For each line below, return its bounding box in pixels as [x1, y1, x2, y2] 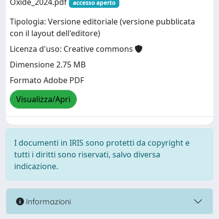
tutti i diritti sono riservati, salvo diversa [14, 149, 160, 160]
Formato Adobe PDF [10, 75, 84, 86]
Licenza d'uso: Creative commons [10, 44, 135, 55]
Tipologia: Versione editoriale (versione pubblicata [10, 16, 195, 27]
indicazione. [14, 161, 58, 172]
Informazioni [24, 196, 71, 206]
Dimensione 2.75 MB [10, 59, 86, 70]
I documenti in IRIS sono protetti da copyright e [14, 137, 190, 148]
